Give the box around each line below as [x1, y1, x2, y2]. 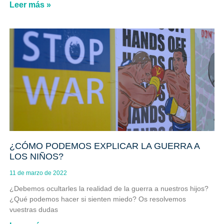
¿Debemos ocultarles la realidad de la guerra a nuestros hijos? [9, 184, 208, 193]
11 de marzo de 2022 [9, 169, 67, 177]
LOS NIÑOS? [9, 151, 63, 162]
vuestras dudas [9, 205, 58, 214]
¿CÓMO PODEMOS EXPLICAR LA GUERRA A [9, 141, 199, 151]
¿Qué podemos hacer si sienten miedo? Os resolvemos [9, 195, 186, 203]
